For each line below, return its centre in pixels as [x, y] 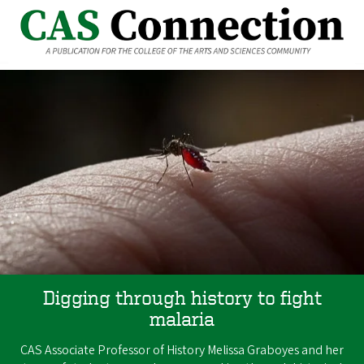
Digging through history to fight [182, 298]
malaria [182, 319]
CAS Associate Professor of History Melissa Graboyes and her [182, 351]
